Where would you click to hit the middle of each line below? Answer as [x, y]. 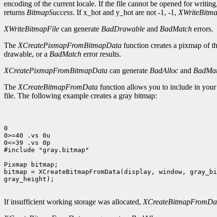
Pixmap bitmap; [31, 165]
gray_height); [29, 179]
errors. [202, 29]
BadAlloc [164, 71]
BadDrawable [123, 29]
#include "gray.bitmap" [46, 150]
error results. [101, 54]
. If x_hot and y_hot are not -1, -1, [125, 13]
